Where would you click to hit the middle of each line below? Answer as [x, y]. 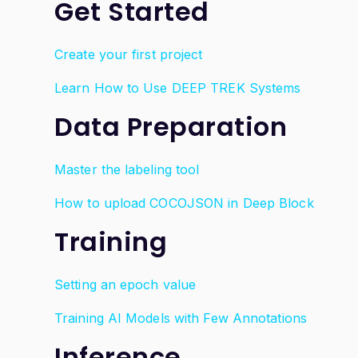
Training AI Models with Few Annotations [181, 318]
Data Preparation [171, 127]
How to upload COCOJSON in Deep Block [184, 203]
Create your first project [129, 54]
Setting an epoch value [125, 284]
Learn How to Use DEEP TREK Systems [178, 88]
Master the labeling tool [127, 169]
